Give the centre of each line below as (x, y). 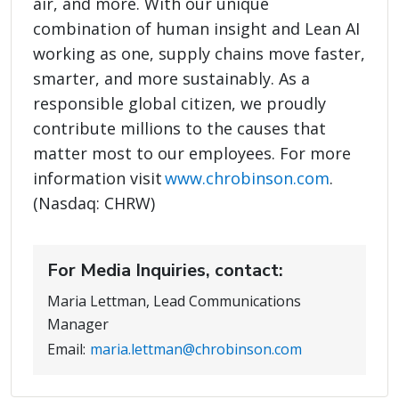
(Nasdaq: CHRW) (94, 204)
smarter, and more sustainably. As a (171, 79)
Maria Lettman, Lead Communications (174, 301)
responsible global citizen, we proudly (179, 104)
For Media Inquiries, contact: (165, 271)
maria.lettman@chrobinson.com (196, 350)
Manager (78, 325)
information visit (99, 179)
